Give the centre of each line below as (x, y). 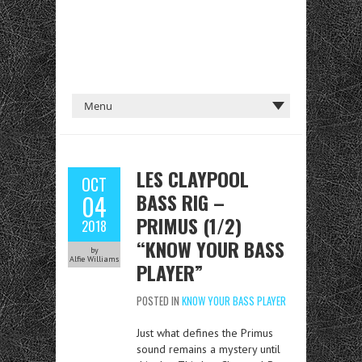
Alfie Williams (94, 259)
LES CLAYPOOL (193, 178)
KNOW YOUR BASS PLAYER (234, 300)
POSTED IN (159, 300)
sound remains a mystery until (208, 349)
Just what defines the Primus (205, 333)
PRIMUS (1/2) (189, 225)
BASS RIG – (181, 202)
